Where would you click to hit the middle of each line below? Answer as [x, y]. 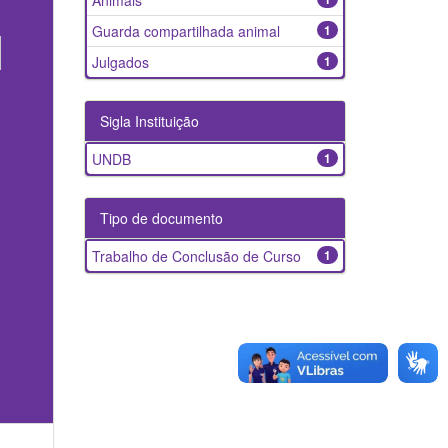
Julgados [120, 62]
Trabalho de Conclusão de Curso [196, 256]
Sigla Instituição [149, 121]
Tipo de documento [161, 218]
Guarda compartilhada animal [185, 31]
